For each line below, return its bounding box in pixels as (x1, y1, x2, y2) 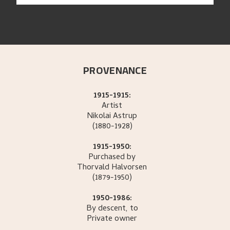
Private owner (87, 213, 138, 226)
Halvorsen (111, 161, 147, 175)
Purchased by (88, 151, 136, 165)
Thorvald (77, 161, 110, 175)
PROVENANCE (83, 61, 147, 80)
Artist (102, 100, 123, 113)
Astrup (113, 110, 138, 124)
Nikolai (87, 110, 111, 124)
